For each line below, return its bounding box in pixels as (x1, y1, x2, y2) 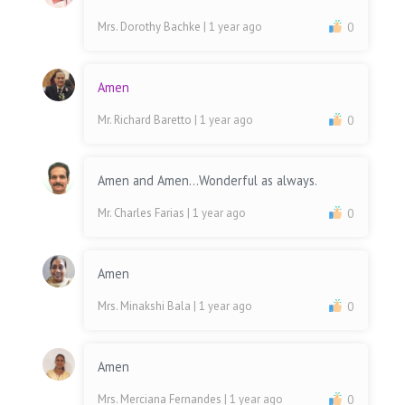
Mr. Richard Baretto (98, 112, 195, 128)
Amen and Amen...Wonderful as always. (98, 172, 318, 190)
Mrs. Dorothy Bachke (98, 19, 204, 35)
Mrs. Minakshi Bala (98, 298, 194, 315)
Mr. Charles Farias (98, 205, 188, 221)
